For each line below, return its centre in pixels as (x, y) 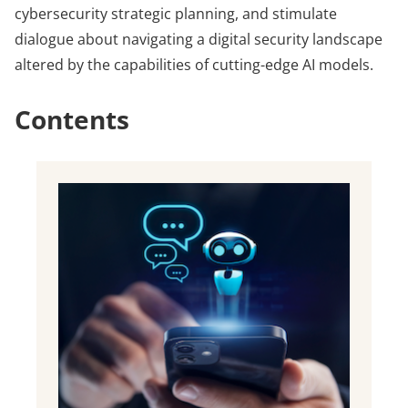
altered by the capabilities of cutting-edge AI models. (194, 65)
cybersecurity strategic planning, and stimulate (176, 14)
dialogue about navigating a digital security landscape (199, 39)
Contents (72, 119)
